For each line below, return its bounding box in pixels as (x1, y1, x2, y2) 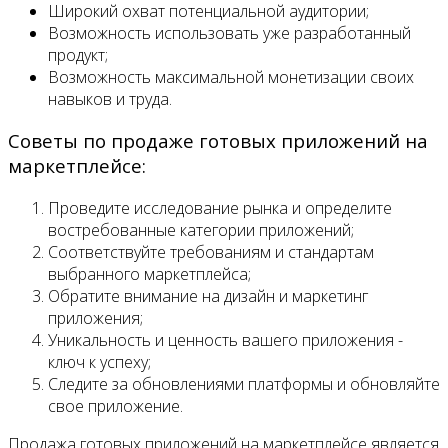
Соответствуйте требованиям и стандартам (48, 241, 374, 264)
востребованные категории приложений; (48, 219, 354, 242)
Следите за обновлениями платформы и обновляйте (48, 373, 440, 396)
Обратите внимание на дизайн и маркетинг (48, 285, 368, 308)
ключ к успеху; (48, 351, 151, 374)
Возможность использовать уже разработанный (48, 21, 411, 44)
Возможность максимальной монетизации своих (48, 65, 414, 88)
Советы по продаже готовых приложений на (8, 128, 428, 154)
